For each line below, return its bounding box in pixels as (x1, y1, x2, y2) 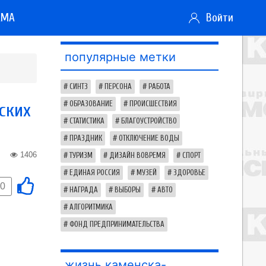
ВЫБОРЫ (115, 186, 141, 194)
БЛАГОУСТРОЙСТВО (121, 117, 177, 125)
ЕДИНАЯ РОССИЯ (69, 169, 120, 177)
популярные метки (65, 50, 176, 64)
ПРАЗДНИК (69, 134, 102, 142)
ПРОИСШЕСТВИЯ (129, 100, 177, 108)
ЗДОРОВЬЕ (173, 169, 205, 177)
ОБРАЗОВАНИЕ (69, 100, 113, 108)
